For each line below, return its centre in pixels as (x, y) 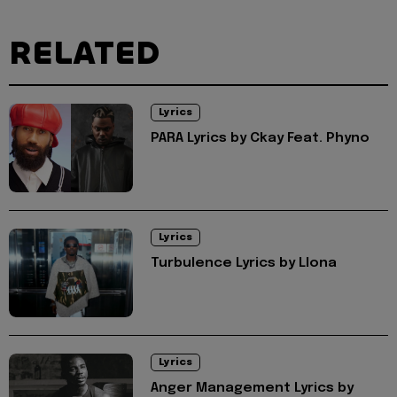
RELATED (84, 54)
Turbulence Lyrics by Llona (244, 264)
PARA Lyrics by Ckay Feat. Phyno (260, 139)
